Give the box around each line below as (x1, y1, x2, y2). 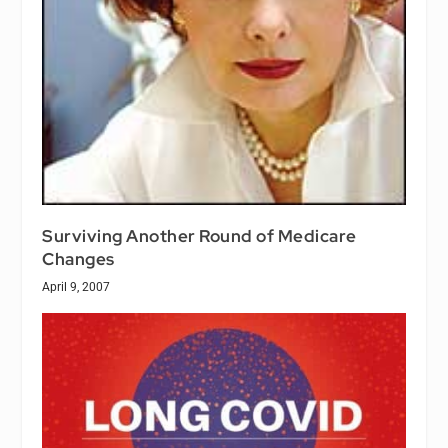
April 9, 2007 (42, 279, 111, 294)
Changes (42, 247, 115, 270)
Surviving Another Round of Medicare (42, 224, 357, 247)
